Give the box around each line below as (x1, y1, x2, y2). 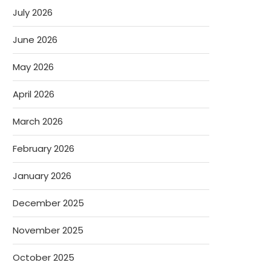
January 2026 (13, 169, 71, 182)
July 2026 (13, 6, 53, 19)
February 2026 (13, 142, 74, 155)
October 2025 (13, 251, 74, 264)
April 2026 (13, 88, 54, 100)
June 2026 (13, 33, 57, 46)
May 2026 (13, 60, 54, 73)
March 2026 (13, 115, 63, 128)
